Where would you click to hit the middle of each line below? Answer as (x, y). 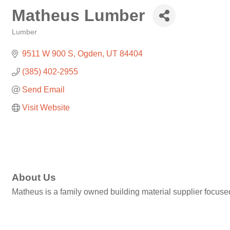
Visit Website (46, 108)
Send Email (43, 90)
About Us (34, 178)
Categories (28, 39)
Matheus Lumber (78, 15)
